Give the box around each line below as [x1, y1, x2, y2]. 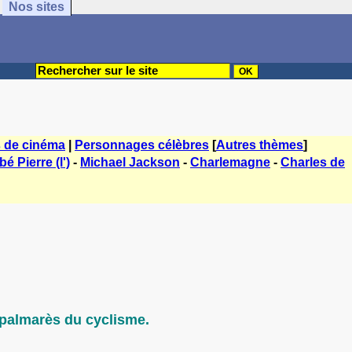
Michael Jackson [80, 156, 180, 169]
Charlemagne [190, 156, 270, 169]
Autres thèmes [216, 138, 303, 152]
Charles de [280, 156, 345, 169]
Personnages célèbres [75, 138, 209, 152]
